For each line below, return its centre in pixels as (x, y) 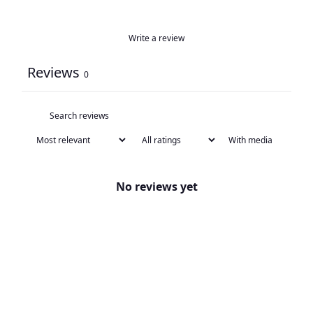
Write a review (156, 38)
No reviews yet (156, 186)
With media (251, 140)
